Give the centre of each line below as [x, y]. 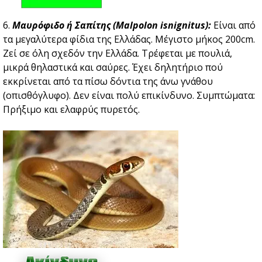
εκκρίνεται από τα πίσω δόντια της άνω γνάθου [108, 82]
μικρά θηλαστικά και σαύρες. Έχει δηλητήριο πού [113, 68]
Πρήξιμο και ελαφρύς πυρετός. [71, 110]
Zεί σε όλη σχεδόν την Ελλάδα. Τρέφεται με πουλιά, [118, 54]
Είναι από [233, 25]
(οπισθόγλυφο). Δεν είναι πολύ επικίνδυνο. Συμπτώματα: [129, 96]
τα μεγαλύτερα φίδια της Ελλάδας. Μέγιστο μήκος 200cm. [129, 39]
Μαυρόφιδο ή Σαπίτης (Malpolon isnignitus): [112, 25]
